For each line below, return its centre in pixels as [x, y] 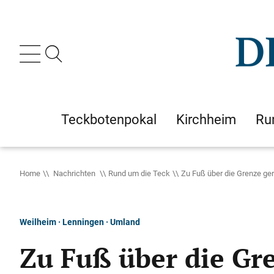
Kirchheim [206, 119]
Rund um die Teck [139, 173]
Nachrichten [74, 173]
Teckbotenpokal [109, 119]
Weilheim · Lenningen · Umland [80, 222]
